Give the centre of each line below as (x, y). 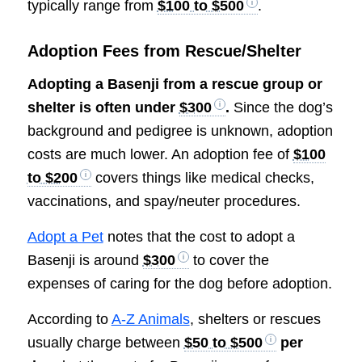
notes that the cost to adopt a (199, 236)
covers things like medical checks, (202, 177)
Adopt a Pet (65, 236)
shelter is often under (103, 107)
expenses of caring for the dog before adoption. (179, 283)
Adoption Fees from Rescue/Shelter (164, 51)
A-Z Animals (150, 320)
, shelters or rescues (255, 320)
